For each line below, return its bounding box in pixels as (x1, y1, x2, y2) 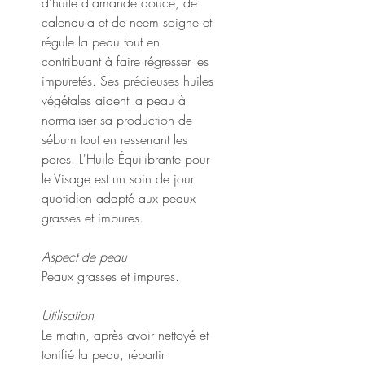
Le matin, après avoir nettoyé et (42, 325, 209, 344)
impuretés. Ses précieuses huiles (42, 71, 213, 90)
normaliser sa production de (42, 110, 192, 129)
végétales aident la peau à (42, 90, 186, 109)
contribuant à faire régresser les (42, 51, 209, 70)
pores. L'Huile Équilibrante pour (42, 149, 209, 168)
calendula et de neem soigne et (42, 12, 212, 31)
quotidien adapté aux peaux (42, 188, 196, 207)
